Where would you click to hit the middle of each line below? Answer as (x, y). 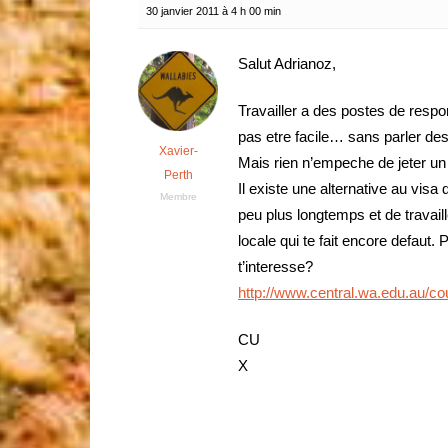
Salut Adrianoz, (287, 63)
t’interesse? (275, 266)
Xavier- (178, 151)
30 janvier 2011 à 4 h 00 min (213, 11)
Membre (178, 196)
